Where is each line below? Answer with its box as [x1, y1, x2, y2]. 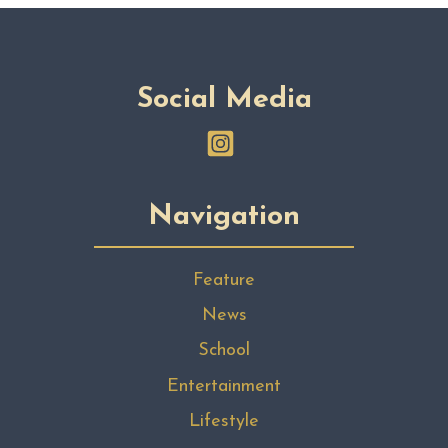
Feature [193, 270, 255, 290]
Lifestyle [189, 412, 259, 432]
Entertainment [167, 376, 281, 396]
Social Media [136, 84, 312, 114]
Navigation [148, 202, 300, 232]
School [198, 341, 250, 361]
